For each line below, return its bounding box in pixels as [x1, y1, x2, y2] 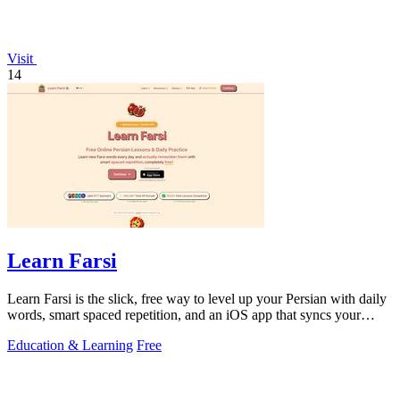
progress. [7, 323, 58, 339]
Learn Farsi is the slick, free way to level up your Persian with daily [7, 291, 387, 307]
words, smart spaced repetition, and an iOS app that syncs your [7, 307, 361, 323]
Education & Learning [7, 337, 133, 354]
